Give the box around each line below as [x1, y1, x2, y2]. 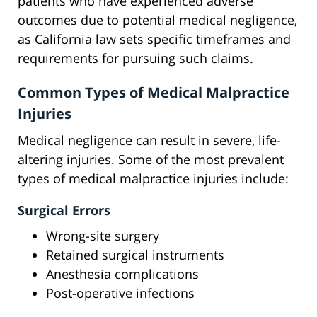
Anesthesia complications [46, 265, 199, 283]
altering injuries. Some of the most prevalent [18, 151, 284, 168]
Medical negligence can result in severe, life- [18, 132, 281, 149]
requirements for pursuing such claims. [18, 50, 253, 67]
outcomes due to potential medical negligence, [18, 11, 297, 29]
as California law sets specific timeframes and [18, 30, 291, 48]
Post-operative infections [46, 284, 195, 302]
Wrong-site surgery [46, 227, 159, 245]
